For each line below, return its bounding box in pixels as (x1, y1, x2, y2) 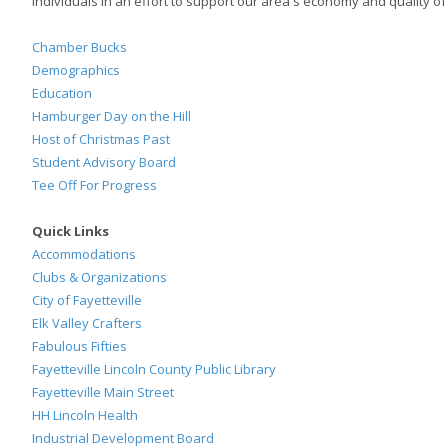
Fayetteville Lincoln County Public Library (32, 360, 276, 379)
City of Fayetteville (32, 291, 142, 310)
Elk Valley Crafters (32, 314, 142, 333)
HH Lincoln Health (32, 406, 138, 425)
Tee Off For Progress (32, 176, 157, 195)
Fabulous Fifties (32, 337, 127, 356)
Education (32, 84, 92, 103)
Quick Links (32, 222, 109, 241)
